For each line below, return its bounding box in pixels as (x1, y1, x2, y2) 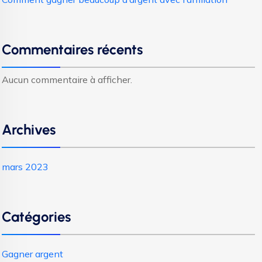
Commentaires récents (2, 40, 143, 58)
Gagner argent (2, 247, 63, 260)
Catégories (2, 208, 71, 225)
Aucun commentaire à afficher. (2, 73, 132, 85)
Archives (2, 120, 56, 138)
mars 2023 (2, 160, 49, 173)
